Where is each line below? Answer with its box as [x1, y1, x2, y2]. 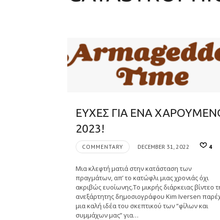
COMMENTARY [82, 142, 123, 150]
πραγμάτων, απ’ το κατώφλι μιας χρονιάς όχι [75, 173, 209, 183]
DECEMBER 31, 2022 [137, 142, 190, 150]
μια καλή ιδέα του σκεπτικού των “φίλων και [75, 201, 208, 211]
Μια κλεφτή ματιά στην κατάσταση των [75, 164, 192, 173]
